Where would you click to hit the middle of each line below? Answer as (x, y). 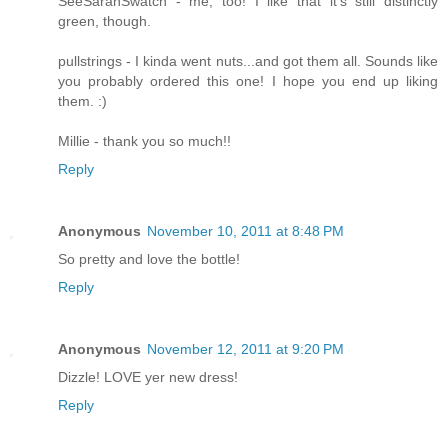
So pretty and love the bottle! (149, 259)
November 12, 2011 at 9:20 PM (245, 349)
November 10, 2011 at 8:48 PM (245, 231)
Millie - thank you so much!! (144, 141)
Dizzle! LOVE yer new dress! (148, 377)
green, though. (104, 21)
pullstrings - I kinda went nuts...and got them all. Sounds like (248, 61)
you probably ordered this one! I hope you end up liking (248, 81)
